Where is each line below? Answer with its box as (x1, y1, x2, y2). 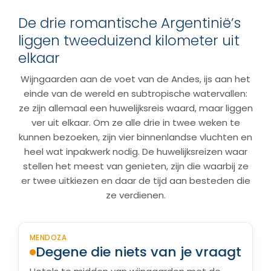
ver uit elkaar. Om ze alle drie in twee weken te (31, 116, 240, 129)
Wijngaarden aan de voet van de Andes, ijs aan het (21, 73, 250, 85)
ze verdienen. (105, 189, 166, 201)
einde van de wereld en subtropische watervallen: (24, 87, 247, 100)
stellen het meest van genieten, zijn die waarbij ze (22, 160, 249, 172)
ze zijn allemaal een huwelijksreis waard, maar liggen (18, 102, 253, 114)
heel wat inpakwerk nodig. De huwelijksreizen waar (24, 145, 247, 158)
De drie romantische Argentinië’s (18, 13, 241, 33)
